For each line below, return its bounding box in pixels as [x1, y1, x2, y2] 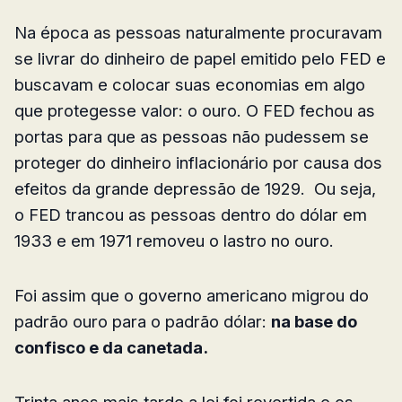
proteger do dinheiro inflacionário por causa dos [14, 153, 382, 173]
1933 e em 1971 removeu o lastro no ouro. [14, 231, 334, 251]
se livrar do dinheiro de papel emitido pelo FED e [14, 48, 386, 69]
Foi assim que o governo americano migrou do [14, 285, 369, 306]
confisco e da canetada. [14, 337, 208, 358]
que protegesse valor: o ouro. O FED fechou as [14, 100, 375, 121]
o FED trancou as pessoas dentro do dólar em [14, 205, 367, 225]
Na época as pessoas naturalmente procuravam [14, 22, 382, 43]
